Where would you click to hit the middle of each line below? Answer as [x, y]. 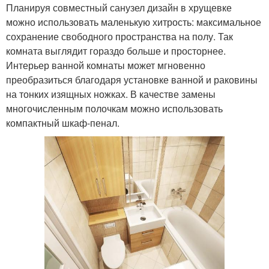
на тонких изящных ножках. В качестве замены [111, 94]
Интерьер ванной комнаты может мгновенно [106, 65]
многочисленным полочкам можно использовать [114, 108]
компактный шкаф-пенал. [63, 122]
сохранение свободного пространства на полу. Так [119, 36]
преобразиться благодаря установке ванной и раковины [132, 79]
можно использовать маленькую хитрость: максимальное [134, 22]
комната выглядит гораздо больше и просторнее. [116, 50]
